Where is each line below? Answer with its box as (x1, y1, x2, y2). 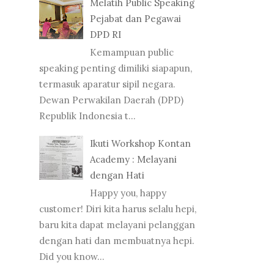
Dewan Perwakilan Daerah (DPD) (39, 94, 183, 106)
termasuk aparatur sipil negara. (39, 78, 176, 91)
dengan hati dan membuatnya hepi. (39, 234, 194, 246)
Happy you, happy (90, 187, 166, 199)
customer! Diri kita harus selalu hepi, (39, 202, 196, 215)
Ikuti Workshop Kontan (90, 137, 191, 149)
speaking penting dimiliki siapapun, (39, 62, 192, 75)
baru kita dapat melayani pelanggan (39, 218, 195, 231)
